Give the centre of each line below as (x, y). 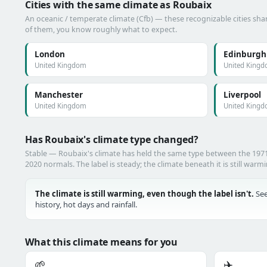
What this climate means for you (102, 242)
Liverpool (242, 95)
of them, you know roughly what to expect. (101, 30)
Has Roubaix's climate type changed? (112, 139)
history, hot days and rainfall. (86, 204)
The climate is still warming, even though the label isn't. (145, 194)
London (50, 54)
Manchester (59, 95)
